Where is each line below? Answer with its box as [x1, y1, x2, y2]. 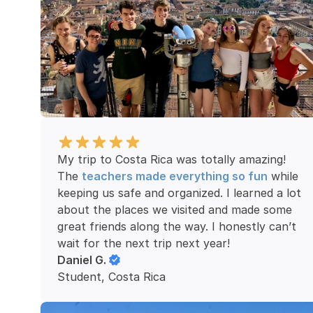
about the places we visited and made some [57, 203, 292, 217]
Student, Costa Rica [57, 270, 166, 284]
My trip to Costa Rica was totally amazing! [57, 152, 286, 166]
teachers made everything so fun [82, 169, 268, 183]
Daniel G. [57, 253, 106, 267]
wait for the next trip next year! [57, 236, 230, 250]
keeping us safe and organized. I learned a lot [57, 186, 301, 200]
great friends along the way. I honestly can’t [57, 219, 296, 233]
